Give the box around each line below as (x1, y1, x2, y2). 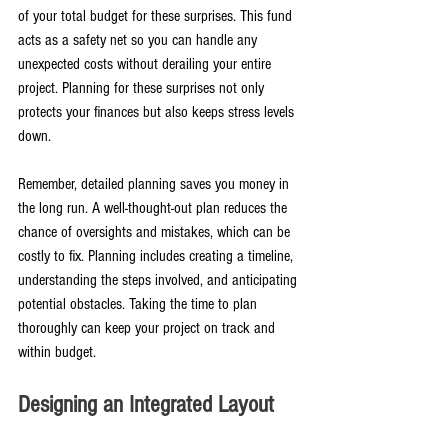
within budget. (18, 342, 96, 361)
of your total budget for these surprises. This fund (18, 6, 296, 25)
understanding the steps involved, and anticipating (18, 270, 301, 289)
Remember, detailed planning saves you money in (18, 174, 293, 193)
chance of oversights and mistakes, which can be (18, 222, 294, 241)
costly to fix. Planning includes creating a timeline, (18, 246, 297, 265)
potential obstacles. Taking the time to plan (18, 294, 261, 313)
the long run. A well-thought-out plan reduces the (18, 198, 291, 217)
